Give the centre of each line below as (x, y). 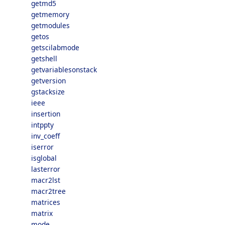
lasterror (46, 169)
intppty (42, 125)
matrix (42, 213)
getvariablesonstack (64, 70)
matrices (46, 202)
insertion (46, 114)
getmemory (50, 14)
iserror (42, 147)
